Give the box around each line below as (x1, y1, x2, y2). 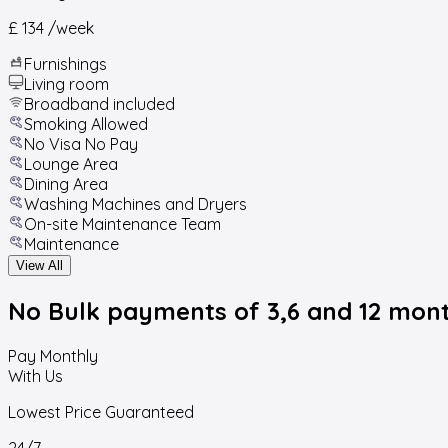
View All (16, 257, 63, 273)
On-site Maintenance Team (24, 213, 221, 234)
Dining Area (24, 173, 108, 194)
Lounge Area (24, 153, 118, 174)
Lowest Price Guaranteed (8, 401, 194, 422)
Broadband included (24, 93, 175, 114)
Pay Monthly (8, 345, 98, 366)
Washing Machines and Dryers (24, 193, 247, 214)
